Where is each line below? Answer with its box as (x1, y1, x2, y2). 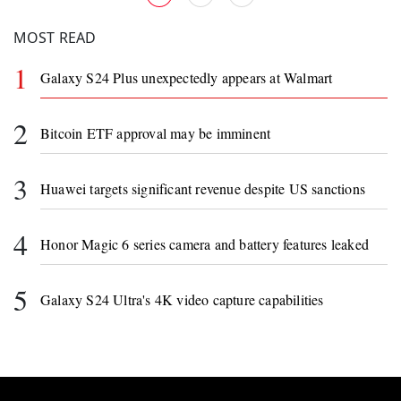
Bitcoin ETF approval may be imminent (40, 123, 271, 142)
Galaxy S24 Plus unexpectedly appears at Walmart (40, 67, 333, 87)
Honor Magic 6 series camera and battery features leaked (40, 234, 369, 253)
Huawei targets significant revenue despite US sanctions (40, 178, 365, 198)
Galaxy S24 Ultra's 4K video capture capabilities (40, 290, 324, 310)
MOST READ (13, 28, 96, 48)
